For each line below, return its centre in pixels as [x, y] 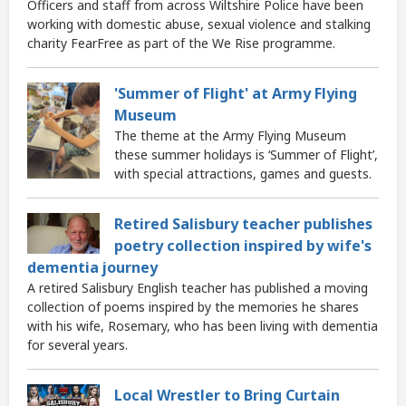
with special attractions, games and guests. [243, 174]
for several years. [77, 345]
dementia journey [92, 268]
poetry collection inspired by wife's [243, 246]
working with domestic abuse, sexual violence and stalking [199, 24]
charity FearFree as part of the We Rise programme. [181, 43]
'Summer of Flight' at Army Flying [236, 94]
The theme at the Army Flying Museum [230, 136]
